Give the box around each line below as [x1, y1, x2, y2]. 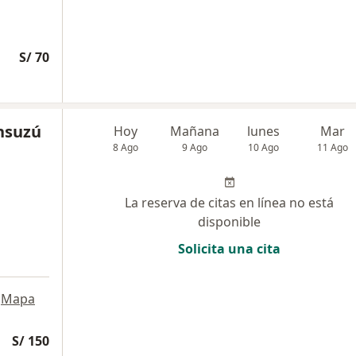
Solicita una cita [178, 239, 281, 257]
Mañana [170, 122, 220, 140]
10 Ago [248, 140, 280, 154]
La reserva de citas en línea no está [125, 193, 334, 211]
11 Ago [317, 140, 349, 154]
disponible [198, 212, 261, 230]
